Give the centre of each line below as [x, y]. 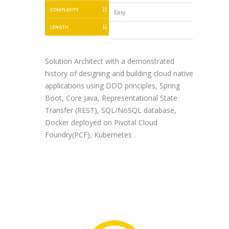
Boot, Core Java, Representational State [111, 98]
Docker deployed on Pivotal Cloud [101, 122]
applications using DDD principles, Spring [112, 86]
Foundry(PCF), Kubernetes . [90, 135]
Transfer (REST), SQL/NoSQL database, [110, 110]
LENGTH [59, 27]
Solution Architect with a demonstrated [109, 61]
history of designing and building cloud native [119, 73]
